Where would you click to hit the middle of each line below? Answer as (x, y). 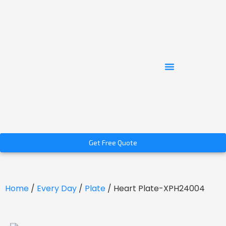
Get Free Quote (113, 143)
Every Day (57, 188)
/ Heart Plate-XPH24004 (155, 188)
